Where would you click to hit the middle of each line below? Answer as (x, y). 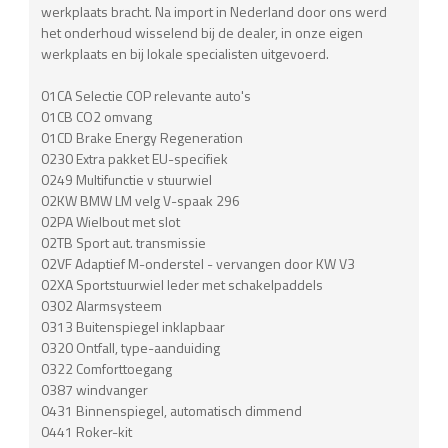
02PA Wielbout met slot (111, 221)
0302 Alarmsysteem (102, 305)
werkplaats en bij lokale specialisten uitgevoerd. (185, 53)
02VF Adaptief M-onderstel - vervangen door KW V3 (198, 263)
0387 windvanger (95, 389)
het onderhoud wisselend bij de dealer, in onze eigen (202, 32)
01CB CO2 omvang (97, 116)
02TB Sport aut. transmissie (124, 242)
